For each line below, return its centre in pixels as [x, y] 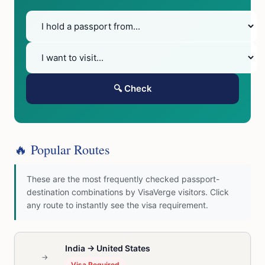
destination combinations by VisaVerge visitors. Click [128, 192]
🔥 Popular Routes [62, 149]
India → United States [107, 248]
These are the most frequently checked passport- [123, 179]
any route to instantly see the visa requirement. [117, 205]
